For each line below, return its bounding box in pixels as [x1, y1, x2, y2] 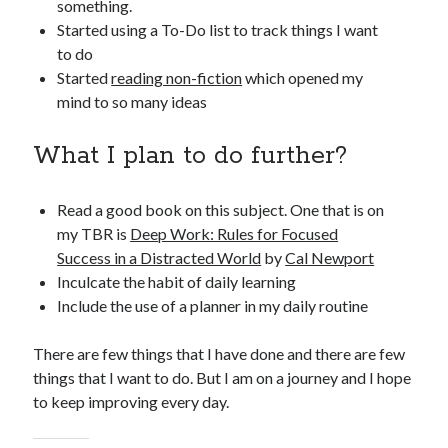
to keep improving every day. [33, 392, 230, 411]
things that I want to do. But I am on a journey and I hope [33, 368, 412, 387]
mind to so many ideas [57, 92, 208, 111]
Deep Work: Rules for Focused [130, 224, 339, 243]
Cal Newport [285, 248, 375, 267]
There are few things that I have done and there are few [33, 344, 406, 363]
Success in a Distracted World [57, 248, 262, 267]
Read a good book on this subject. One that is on [57, 200, 385, 219]
